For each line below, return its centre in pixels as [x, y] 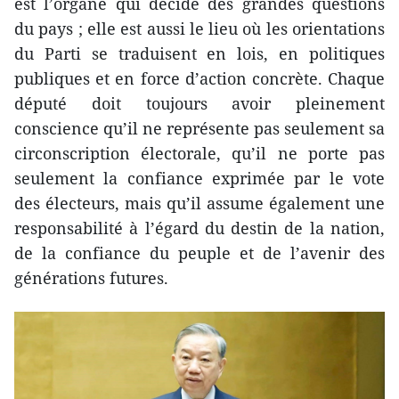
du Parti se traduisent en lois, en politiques [199, 54]
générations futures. [91, 278]
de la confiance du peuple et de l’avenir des [199, 253]
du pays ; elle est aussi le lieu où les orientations [199, 29]
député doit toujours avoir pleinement [199, 104]
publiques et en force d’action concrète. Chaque [199, 79]
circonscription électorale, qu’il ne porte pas [199, 154]
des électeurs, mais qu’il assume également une [199, 204]
